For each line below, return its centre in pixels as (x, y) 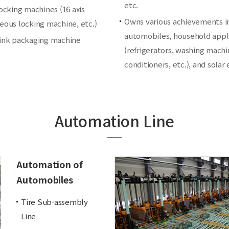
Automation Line (114, 121)
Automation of (50, 164)
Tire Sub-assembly (54, 202)
